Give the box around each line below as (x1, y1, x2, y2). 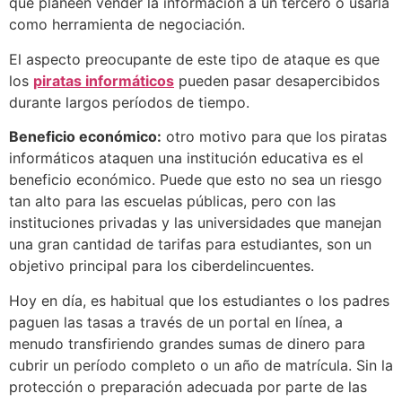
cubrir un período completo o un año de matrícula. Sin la (9, 355, 393, 374)
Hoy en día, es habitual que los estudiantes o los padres (9, 291, 389, 310)
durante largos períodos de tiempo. (9, 92, 249, 111)
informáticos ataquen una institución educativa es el (9, 149, 363, 168)
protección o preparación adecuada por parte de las (9, 377, 367, 396)
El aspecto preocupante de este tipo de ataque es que (9, 49, 380, 68)
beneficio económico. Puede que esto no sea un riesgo (9, 170, 382, 189)
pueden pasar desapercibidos (174, 71, 380, 90)
